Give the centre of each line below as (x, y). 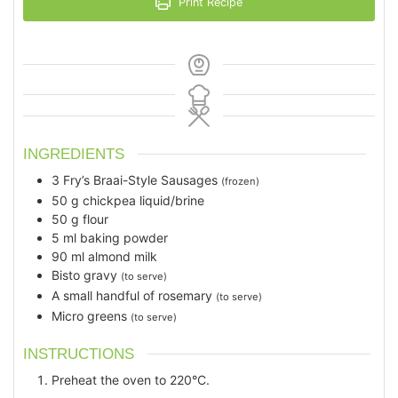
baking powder (124, 237)
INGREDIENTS (74, 154)
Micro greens (89, 315)
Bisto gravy (84, 275)
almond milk (123, 256)
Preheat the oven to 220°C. (131, 380)
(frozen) (240, 181)
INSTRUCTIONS (79, 354)
